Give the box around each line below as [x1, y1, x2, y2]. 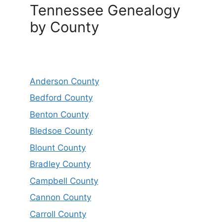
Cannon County [30, 192, 91, 203]
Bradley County [30, 159, 91, 169]
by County [30, 18, 99, 36]
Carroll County [30, 209, 86, 219]
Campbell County [30, 175, 98, 186]
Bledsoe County [30, 126, 93, 136]
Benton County [30, 109, 89, 119]
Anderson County [30, 76, 99, 86]
